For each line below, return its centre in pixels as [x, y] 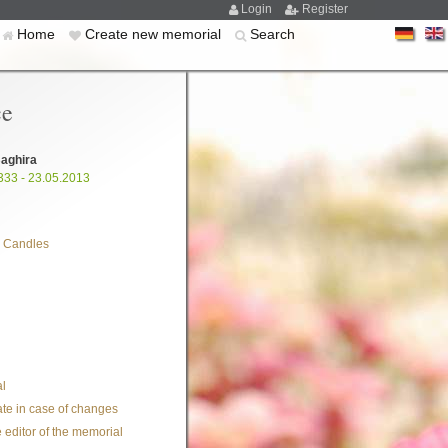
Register [325, 9]
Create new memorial [155, 34]
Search [272, 34]
